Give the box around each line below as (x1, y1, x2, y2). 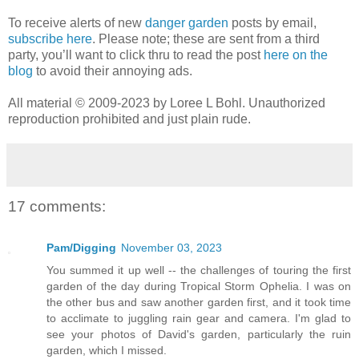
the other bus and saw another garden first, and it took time (46, 296, 351, 309)
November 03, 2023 (121, 241, 222, 255)
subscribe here (8, 31, 92, 46)
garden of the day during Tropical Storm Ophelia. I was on (46, 280, 351, 293)
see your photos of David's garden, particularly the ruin (46, 328, 351, 341)
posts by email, (228, 15, 317, 30)
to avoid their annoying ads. (33, 63, 196, 78)
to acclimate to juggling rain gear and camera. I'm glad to (46, 312, 351, 325)
